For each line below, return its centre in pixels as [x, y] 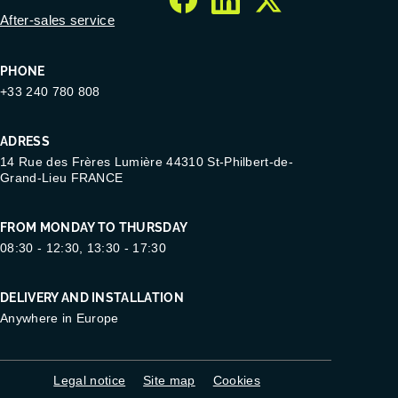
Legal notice [90, 380]
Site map [169, 380]
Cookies [236, 380]
